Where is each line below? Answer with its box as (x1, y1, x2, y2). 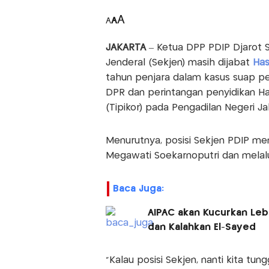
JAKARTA (105, 43, 149, 53)
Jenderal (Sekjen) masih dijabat (105, 58, 253, 68)
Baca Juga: (112, 184, 164, 194)
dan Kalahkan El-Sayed (147, 223, 256, 232)
